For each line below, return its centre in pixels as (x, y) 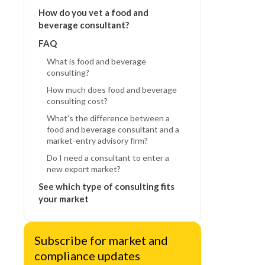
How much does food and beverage (112, 90)
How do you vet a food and (93, 12)
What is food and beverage (96, 61)
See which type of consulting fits (106, 186)
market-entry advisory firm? (97, 140)
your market (64, 199)
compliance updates (87, 256)
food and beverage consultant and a (113, 129)
